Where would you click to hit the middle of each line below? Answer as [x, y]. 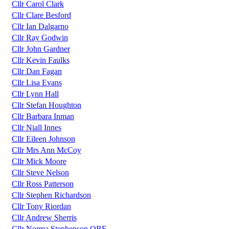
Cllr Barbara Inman [43, 117]
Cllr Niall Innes [36, 128]
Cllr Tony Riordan [41, 207]
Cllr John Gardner [41, 49]
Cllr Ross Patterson [42, 184]
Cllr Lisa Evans [37, 83]
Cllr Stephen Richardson [51, 195]
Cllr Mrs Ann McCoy [46, 150]
